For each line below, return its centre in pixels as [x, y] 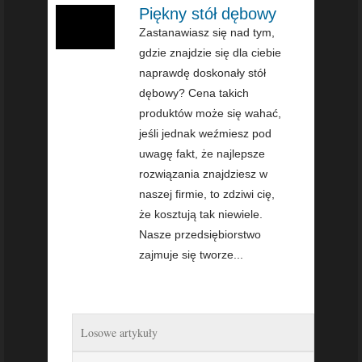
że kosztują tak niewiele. [201, 215]
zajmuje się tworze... [192, 255]
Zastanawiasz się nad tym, [207, 33]
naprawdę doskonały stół [203, 73]
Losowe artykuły [119, 333]
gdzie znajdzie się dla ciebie [210, 53]
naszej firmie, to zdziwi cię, [207, 194]
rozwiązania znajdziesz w [204, 174]
